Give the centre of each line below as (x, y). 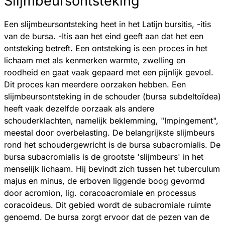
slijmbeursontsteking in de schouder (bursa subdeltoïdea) (113, 96)
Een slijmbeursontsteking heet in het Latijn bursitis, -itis (107, 24)
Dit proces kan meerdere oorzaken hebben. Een (95, 84)
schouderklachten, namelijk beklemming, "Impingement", (111, 120)
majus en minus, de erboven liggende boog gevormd (104, 181)
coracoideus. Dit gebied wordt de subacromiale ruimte (107, 205)
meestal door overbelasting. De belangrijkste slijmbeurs (109, 132)
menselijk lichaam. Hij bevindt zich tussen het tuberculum (112, 168)
